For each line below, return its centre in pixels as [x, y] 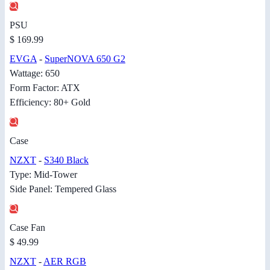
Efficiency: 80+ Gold [50, 102]
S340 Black [66, 160]
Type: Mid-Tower [43, 175]
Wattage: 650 [35, 74]
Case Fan [27, 228]
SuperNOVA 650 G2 [85, 59]
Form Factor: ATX [45, 88]
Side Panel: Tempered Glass [63, 189]
